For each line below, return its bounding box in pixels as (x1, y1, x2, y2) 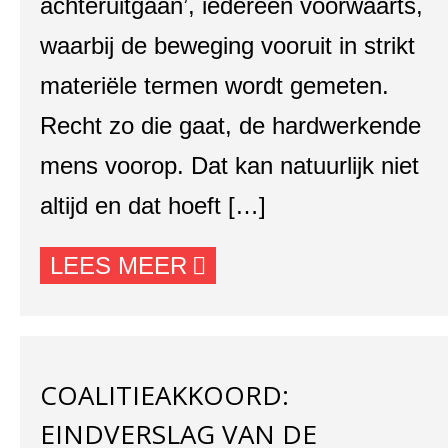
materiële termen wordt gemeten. (40, 72, 389, 99)
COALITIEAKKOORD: (40, 377, 289, 413)
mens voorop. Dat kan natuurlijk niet (40, 152, 419, 179)
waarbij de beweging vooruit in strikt (40, 32, 415, 59)
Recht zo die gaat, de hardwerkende (40, 112, 421, 139)
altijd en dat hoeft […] (40, 192, 266, 219)
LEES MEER (50, 252, 187, 279)
